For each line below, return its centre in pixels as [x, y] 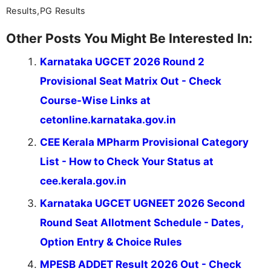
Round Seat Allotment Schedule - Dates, [142, 223]
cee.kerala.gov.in [83, 181]
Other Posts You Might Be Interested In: [129, 38]
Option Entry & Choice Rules [111, 242]
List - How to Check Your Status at [127, 162]
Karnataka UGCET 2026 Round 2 [122, 62]
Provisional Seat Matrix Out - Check [131, 81]
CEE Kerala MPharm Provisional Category [144, 142]
